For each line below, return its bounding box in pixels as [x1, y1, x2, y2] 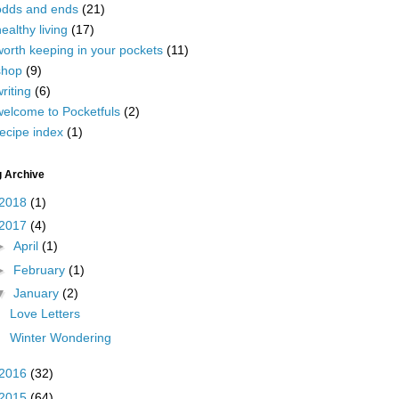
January [12, 286, 62, 300]
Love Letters [9, 306, 80, 321]
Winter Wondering [9, 330, 111, 345]
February [12, 262, 69, 277]
